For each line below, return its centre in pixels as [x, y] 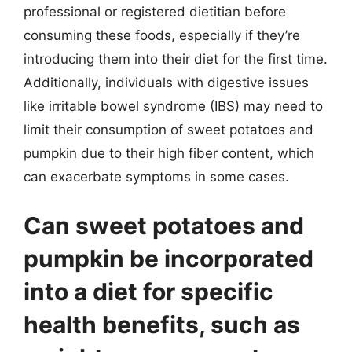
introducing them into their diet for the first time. [176, 59]
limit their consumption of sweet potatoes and [169, 130]
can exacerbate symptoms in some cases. [156, 177]
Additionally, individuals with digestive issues [166, 82]
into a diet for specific [148, 291]
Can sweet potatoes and [164, 225]
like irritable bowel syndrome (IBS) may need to [173, 106]
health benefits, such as [162, 324]
